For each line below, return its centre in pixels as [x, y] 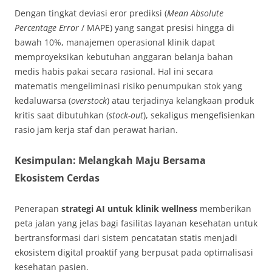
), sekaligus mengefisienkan [199, 115]
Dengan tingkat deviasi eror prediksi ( [91, 13]
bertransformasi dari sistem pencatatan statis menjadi [126, 238]
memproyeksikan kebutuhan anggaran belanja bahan [124, 57]
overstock [89, 101]
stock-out [126, 115]
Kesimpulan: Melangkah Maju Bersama [110, 161]
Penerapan [38, 209]
